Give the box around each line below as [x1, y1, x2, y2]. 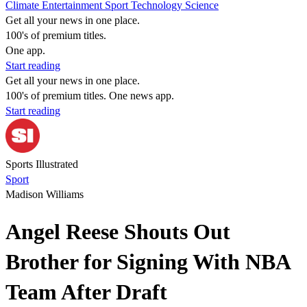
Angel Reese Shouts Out [5, 219, 230, 245]
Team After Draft [5, 280, 167, 305]
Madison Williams [5, 188, 84, 200]
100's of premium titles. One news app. [5, 90, 174, 101]
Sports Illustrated [5, 158, 78, 170]
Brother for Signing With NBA [5, 249, 290, 275]
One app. [5, 45, 45, 56]
